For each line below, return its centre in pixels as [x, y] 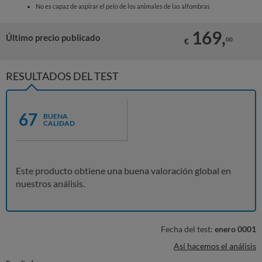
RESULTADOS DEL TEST [62, 76]
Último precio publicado [53, 37]
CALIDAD [59, 123]
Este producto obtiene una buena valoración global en [123, 170]
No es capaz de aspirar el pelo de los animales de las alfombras [123, 6]
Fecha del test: [188, 229]
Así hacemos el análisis [215, 246]
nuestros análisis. [50, 183]
